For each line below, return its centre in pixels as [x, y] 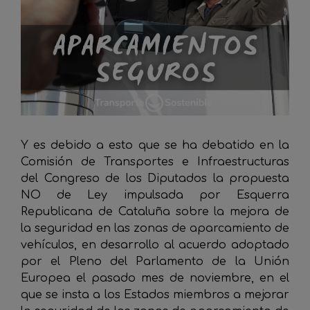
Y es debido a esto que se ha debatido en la [155, 146]
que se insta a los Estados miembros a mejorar [155, 295]
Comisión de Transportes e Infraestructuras [155, 162]
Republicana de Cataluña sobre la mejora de [155, 212]
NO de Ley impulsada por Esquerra [155, 195]
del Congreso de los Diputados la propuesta [155, 179]
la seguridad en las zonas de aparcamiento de [155, 229]
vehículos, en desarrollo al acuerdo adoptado [155, 245]
